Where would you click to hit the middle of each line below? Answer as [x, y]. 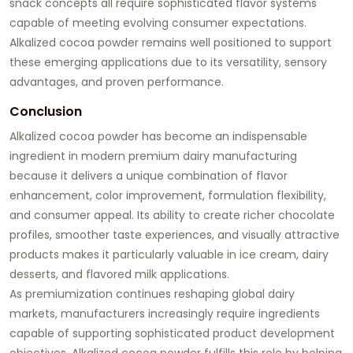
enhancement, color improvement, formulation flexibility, [168, 195]
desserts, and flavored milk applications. [119, 274]
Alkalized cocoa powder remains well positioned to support [171, 42]
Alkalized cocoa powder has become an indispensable [158, 136]
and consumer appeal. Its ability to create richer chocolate [172, 215]
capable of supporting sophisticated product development [172, 333]
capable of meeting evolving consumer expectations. [158, 22]
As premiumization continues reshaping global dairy [152, 294]
